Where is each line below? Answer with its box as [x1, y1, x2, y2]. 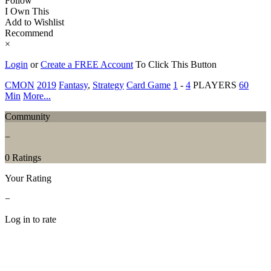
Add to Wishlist [5, 16, 64, 27]
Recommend [5, 27, 53, 38]
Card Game [126, 79, 171, 90]
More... [23, 90, 51, 101]
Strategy [93, 79, 124, 90]
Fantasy [59, 79, 88, 90]
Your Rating [5, 172, 51, 183]
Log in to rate [5, 214, 56, 224]
